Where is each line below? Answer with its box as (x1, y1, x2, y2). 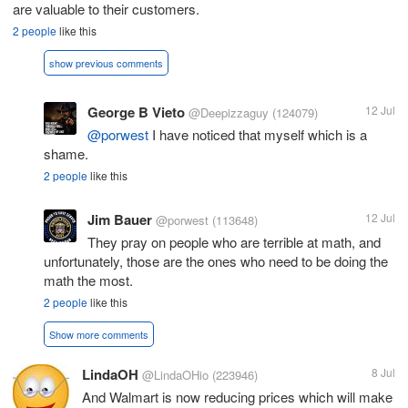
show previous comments (49, 56, 163, 71)
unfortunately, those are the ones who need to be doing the (44, 251, 388, 271)
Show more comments (49, 327, 148, 342)
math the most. (44, 270, 133, 291)
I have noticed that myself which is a (148, 125, 367, 145)
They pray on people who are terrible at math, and (87, 232, 381, 252)
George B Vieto (87, 102, 185, 123)
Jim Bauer (87, 209, 152, 230)
